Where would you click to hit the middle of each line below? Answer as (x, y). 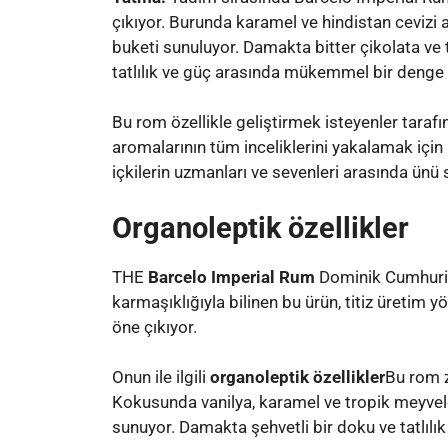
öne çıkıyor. (154, 326)
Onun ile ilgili (161, 377)
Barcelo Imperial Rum (231, 276)
